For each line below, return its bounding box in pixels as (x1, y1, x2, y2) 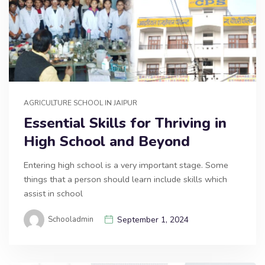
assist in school (24, 188, 83, 200)
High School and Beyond (24, 132, 190, 151)
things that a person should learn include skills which (24, 173, 227, 186)
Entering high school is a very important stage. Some (24, 159, 228, 172)
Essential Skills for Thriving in (24, 114, 227, 133)
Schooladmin (48, 214, 93, 225)
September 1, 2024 (117, 214, 189, 226)
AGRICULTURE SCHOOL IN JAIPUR (24, 98, 137, 108)
